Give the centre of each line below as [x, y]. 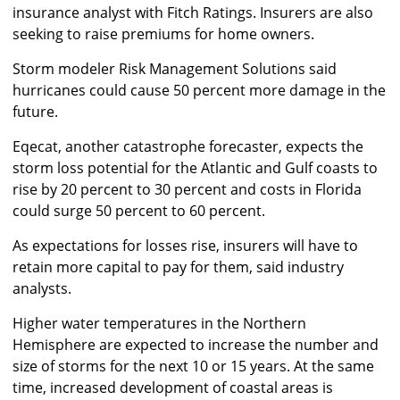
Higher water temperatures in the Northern [159, 324]
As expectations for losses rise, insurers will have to [185, 246]
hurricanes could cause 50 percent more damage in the [199, 91]
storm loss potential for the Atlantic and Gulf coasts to [195, 168]
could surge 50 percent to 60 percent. [139, 211]
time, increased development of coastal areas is [173, 388]
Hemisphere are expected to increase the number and [196, 345]
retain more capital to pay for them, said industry [178, 267]
